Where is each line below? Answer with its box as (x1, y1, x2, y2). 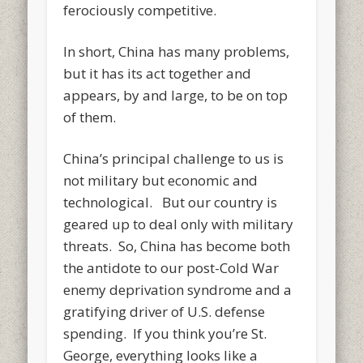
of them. (63, 107, 117, 126)
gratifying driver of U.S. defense (63, 301, 266, 321)
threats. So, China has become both (63, 236, 291, 255)
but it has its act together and (63, 63, 252, 83)
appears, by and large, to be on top (63, 85, 288, 105)
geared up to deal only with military (63, 214, 294, 233)
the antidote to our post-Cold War (63, 258, 280, 277)
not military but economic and (63, 170, 258, 190)
